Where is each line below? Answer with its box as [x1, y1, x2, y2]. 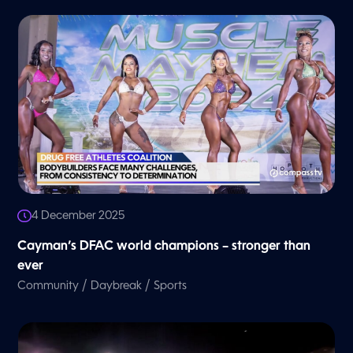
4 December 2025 [32, 210, 125, 221]
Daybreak [91, 280, 143, 292]
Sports [154, 280, 188, 292]
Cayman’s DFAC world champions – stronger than [17, 240, 311, 253]
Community [17, 280, 80, 292]
